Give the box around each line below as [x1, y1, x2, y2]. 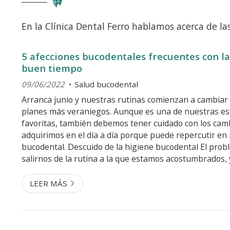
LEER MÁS [30, 178, 68, 188]
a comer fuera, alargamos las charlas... [22, 176, 167, 188]
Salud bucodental [74, 79, 138, 89]
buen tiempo [22, 61, 82, 74]
